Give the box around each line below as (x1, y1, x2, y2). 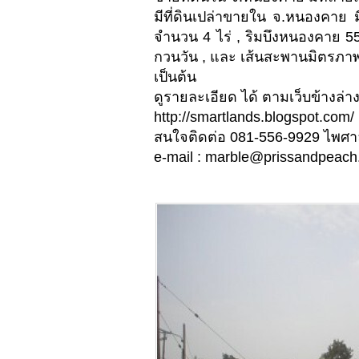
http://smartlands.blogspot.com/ (154, 109, 354, 126)
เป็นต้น (154, 69, 196, 86)
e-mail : (154, 149, 205, 166)
